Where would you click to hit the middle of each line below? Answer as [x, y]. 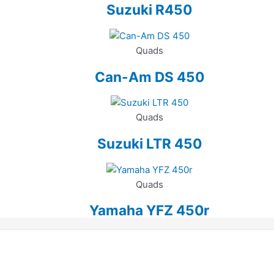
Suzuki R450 [149, 10]
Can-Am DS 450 [149, 76]
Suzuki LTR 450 [149, 143]
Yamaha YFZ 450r [149, 210]
